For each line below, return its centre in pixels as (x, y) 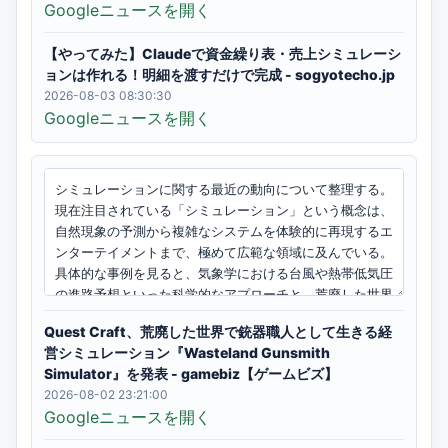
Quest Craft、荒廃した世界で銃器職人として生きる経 (218, 331)
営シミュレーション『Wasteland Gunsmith (187, 352)
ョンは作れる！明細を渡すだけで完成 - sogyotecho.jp (219, 74)
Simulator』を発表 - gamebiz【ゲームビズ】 (191, 373)
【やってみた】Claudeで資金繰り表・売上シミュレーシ (222, 53)
